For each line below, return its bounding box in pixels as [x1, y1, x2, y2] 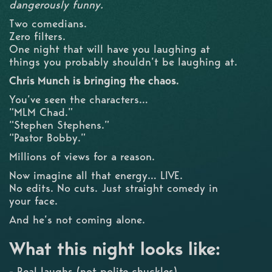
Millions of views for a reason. [9, 149, 155, 163]
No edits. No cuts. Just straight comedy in [9, 181, 218, 194]
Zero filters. [9, 29, 66, 42]
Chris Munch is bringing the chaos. [9, 73, 179, 87]
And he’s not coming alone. [9, 212, 145, 226]
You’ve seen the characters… [9, 92, 148, 106]
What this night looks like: [9, 237, 226, 260]
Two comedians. [9, 16, 87, 30]
